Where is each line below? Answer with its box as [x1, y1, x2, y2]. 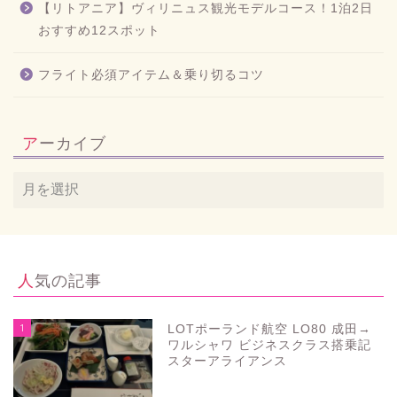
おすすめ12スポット [38, 23, 160, 37]
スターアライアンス [167, 354, 288, 368]
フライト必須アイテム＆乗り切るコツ [38, 67, 264, 82]
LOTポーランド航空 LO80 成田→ [167, 322, 372, 336]
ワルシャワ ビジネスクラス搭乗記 [167, 338, 372, 352]
